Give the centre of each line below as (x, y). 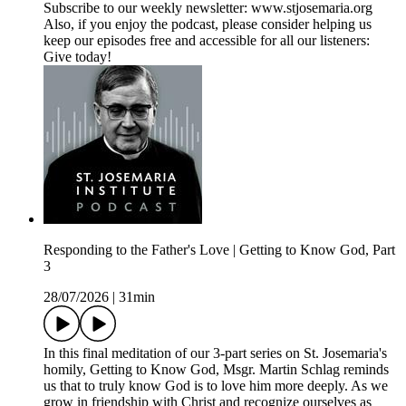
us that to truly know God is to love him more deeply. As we (216, 386)
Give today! (77, 57)
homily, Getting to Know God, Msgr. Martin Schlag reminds (216, 370)
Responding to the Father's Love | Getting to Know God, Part (219, 250)
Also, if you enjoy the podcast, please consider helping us (208, 24)
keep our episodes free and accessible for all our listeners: (207, 41)
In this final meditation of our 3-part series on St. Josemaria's (215, 353)
